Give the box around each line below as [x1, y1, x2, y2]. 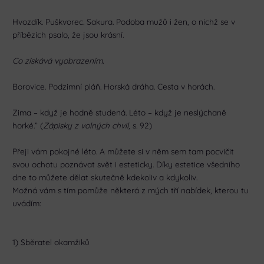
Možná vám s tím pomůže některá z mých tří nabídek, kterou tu [12, 184, 249, 195]
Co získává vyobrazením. [12, 55, 104, 66]
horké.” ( [12, 120, 44, 131]
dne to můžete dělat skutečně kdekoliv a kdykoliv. [12, 171, 198, 182]
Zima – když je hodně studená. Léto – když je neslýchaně [12, 107, 227, 118]
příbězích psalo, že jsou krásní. [12, 29, 124, 40]
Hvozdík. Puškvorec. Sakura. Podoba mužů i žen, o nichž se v [12, 16, 236, 27]
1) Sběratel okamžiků [12, 236, 90, 247]
